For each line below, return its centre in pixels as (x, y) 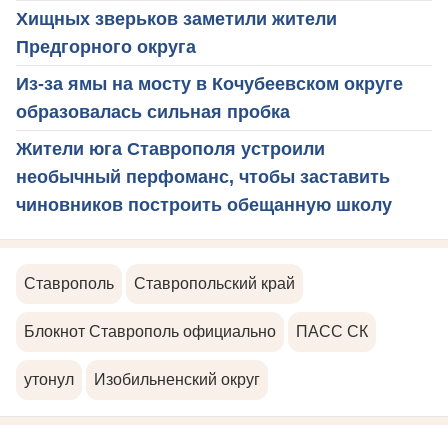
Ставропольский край (214, 284)
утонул (49, 380)
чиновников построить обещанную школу (204, 205)
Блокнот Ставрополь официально (150, 332)
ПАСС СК (332, 332)
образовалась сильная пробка (153, 112)
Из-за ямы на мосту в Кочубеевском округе (209, 84)
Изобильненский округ (177, 380)
